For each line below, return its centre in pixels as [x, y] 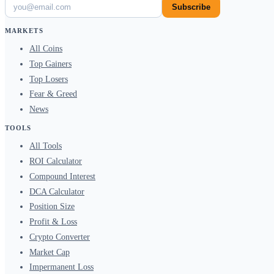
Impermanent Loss [61, 267]
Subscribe [191, 7]
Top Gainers [50, 64]
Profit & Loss [53, 222]
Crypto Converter [60, 237]
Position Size [52, 207]
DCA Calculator [57, 191]
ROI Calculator [56, 161]
